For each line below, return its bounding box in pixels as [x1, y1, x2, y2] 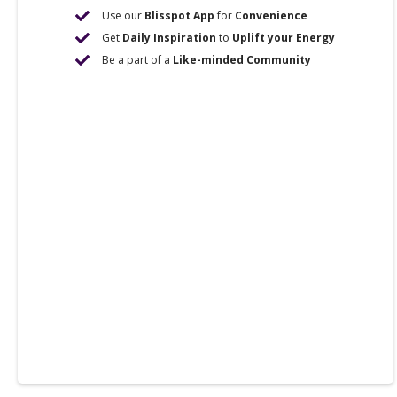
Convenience [235, 8, 308, 23]
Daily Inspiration [122, 30, 217, 45]
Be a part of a [102, 52, 174, 67]
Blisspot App [144, 8, 215, 23]
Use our [102, 8, 145, 23]
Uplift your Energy [232, 30, 336, 45]
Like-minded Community [173, 52, 312, 67]
